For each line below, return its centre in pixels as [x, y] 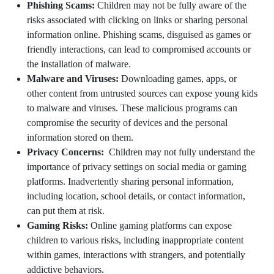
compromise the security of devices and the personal [127, 122]
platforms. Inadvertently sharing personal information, [130, 181]
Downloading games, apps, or [179, 78]
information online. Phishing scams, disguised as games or [139, 34]
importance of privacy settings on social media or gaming [137, 166]
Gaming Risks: [59, 225]
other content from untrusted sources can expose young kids [142, 93]
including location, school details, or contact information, [136, 196]
